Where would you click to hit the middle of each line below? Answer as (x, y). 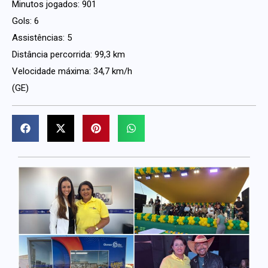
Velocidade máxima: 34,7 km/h (72, 71)
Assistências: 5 (42, 38)
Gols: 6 (25, 21)
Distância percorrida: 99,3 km (68, 55)
